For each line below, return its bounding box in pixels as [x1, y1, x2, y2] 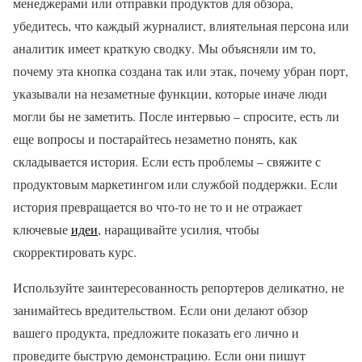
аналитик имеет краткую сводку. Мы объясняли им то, [13, 40, 316, 57]
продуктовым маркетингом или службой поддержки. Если [13, 175, 338, 192]
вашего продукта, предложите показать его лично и [13, 324, 299, 341]
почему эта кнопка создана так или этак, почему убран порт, [13, 62, 348, 79]
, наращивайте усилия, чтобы [98, 221, 259, 238]
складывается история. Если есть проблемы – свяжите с [13, 153, 321, 170]
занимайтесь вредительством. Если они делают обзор [13, 301, 308, 318]
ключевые [13, 221, 71, 238]
